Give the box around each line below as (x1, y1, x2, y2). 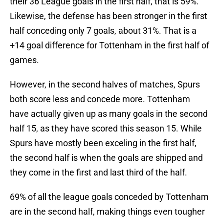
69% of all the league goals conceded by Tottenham (10, 192, 209, 202)
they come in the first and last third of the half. (10, 167, 187, 178)
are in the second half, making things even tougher (10, 206, 205, 217)
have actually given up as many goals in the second (10, 109, 208, 119)
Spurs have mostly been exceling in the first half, (10, 138, 197, 149)
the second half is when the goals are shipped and (10, 153, 203, 163)
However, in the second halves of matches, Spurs (10, 79, 200, 90)
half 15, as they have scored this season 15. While (10, 123, 202, 134)
